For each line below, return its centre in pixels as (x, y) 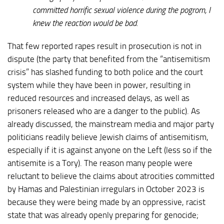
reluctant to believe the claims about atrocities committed (111, 176)
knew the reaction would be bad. (85, 23)
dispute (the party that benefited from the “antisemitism (109, 59)
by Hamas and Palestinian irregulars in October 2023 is (106, 189)
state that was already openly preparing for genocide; (103, 215)
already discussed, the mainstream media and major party (111, 124)
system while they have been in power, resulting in (99, 85)
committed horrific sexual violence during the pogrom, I (121, 10)
